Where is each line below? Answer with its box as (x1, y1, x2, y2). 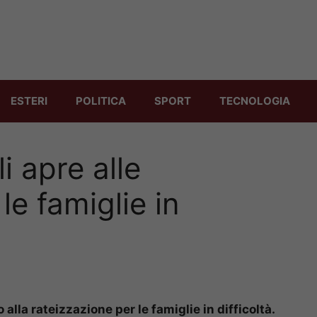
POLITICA (76, 93, 126, 108)
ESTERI (11, 93, 47, 108)
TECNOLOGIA (219, 93, 290, 108)
